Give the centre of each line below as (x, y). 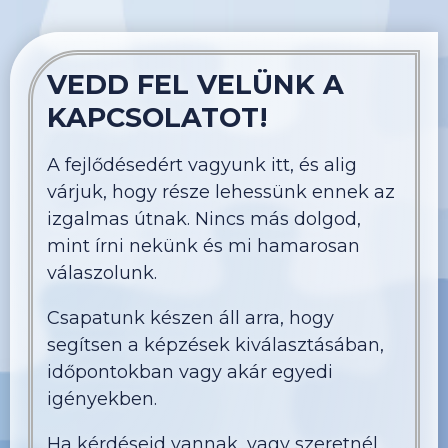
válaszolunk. (101, 273)
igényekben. (101, 399)
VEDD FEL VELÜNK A (195, 85)
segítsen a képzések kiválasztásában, (215, 345)
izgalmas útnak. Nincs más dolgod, (203, 219)
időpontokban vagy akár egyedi (189, 372)
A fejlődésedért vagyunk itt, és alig (201, 165)
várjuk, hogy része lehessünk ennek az (220, 192)
